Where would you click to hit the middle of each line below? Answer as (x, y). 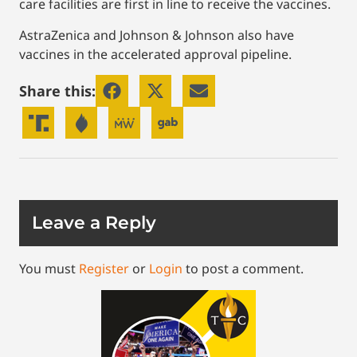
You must (49, 269)
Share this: (57, 90)
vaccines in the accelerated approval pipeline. (155, 54)
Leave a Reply (94, 223)
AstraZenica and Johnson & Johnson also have (157, 35)
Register (104, 269)
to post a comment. (243, 269)
